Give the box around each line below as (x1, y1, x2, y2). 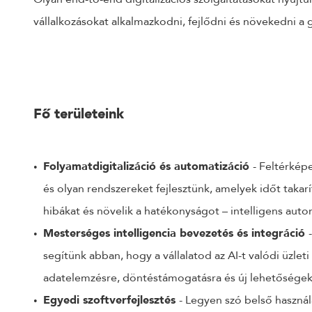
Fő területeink (33, 104, 124, 123)
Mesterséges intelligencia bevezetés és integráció (43, 226, 309, 241)
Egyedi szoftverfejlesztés (43, 292, 179, 308)
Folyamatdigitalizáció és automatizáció (43, 159, 253, 174)
